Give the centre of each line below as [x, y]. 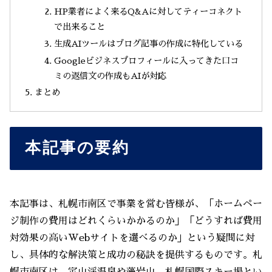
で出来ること [79, 26]
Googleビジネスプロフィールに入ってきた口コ [146, 60]
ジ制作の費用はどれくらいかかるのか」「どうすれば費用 [136, 221]
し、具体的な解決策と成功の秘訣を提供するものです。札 [136, 255]
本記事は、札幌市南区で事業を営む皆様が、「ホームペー [136, 204]
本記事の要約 [77, 149]
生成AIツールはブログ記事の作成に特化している [148, 43]
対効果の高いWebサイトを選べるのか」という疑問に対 [132, 238]
